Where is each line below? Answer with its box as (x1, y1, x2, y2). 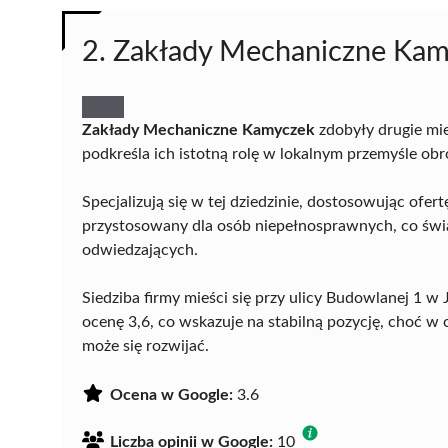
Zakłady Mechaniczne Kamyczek (82, 121, 315, 138)
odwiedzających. (82, 241, 198, 258)
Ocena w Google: (110, 386, 233, 403)
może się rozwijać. (82, 337, 209, 354)
